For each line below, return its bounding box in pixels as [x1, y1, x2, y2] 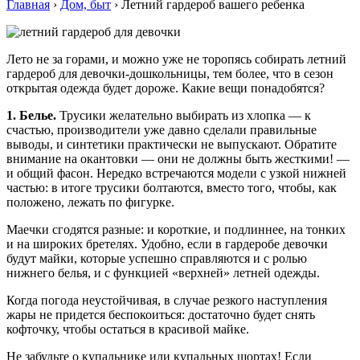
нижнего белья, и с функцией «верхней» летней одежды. [6, 265, 320, 280]
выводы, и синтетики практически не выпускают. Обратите [6, 137, 337, 151]
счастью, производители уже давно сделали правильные [6, 122, 317, 137]
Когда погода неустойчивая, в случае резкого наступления [6, 292, 327, 307]
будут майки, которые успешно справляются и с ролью [6, 251, 307, 265]
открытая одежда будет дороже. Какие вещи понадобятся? [6, 80, 325, 95]
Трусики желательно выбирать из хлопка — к [56, 108, 311, 122]
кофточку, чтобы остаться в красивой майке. [6, 321, 249, 336]
